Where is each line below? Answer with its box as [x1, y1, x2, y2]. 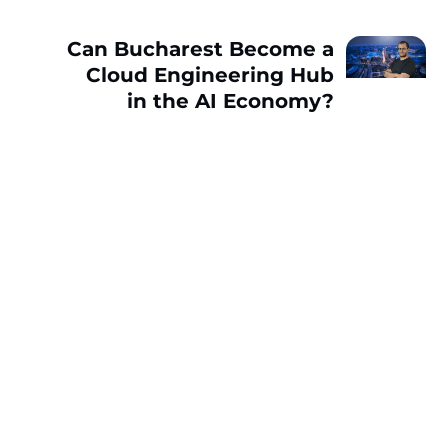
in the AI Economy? [126, 89, 334, 114]
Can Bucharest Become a [66, 37, 334, 62]
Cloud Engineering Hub [85, 63, 334, 88]
